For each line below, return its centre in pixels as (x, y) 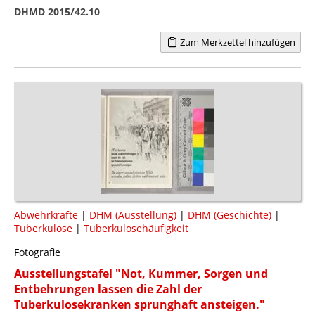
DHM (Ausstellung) (133, 214)
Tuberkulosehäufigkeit (136, 228)
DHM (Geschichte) (230, 214)
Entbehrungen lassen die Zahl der (108, 289)
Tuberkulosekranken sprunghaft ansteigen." (140, 304)
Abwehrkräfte (46, 214)
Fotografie (37, 252)
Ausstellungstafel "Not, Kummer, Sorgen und (141, 273)
